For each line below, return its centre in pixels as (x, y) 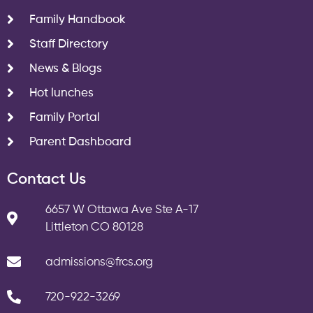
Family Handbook (78, 20)
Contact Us (46, 179)
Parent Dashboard (80, 142)
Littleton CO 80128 (94, 227)
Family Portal (65, 117)
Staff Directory (69, 44)
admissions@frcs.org (99, 262)
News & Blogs (66, 68)
